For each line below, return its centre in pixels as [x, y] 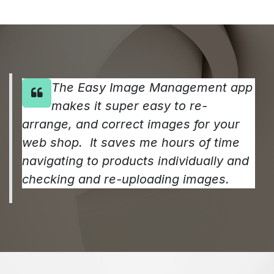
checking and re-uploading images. [126, 179]
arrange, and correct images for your [131, 124]
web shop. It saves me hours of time [131, 143]
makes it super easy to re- [129, 106]
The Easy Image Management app [152, 87]
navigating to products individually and [135, 161]
